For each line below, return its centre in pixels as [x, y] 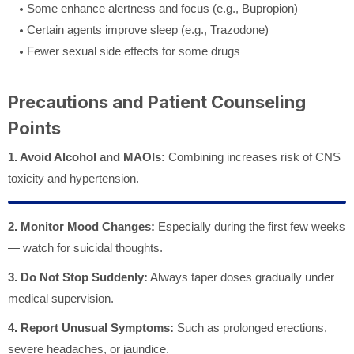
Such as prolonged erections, [250, 327]
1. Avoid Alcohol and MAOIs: [87, 156]
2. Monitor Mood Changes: [81, 226]
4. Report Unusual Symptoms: [91, 327]
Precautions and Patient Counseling [157, 102]
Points [34, 128]
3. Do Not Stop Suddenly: [78, 277]
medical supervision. [61, 298]
